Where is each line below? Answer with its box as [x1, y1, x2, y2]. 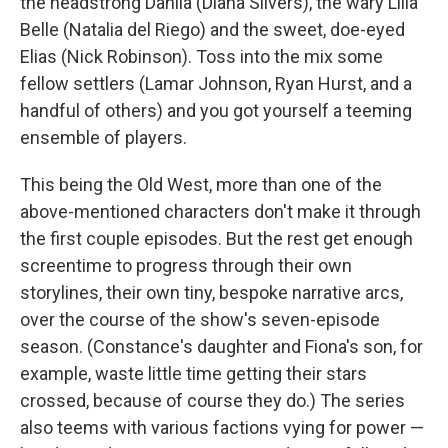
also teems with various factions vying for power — [20, 417, 424, 438]
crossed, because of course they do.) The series [20, 390, 405, 411]
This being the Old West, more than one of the [20, 174, 382, 195]
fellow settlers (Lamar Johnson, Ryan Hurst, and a [20, 73, 412, 94]
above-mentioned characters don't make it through [20, 201, 421, 222]
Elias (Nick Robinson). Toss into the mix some [20, 46, 383, 67]
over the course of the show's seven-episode [20, 309, 380, 330]
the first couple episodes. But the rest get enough [20, 228, 413, 249]
